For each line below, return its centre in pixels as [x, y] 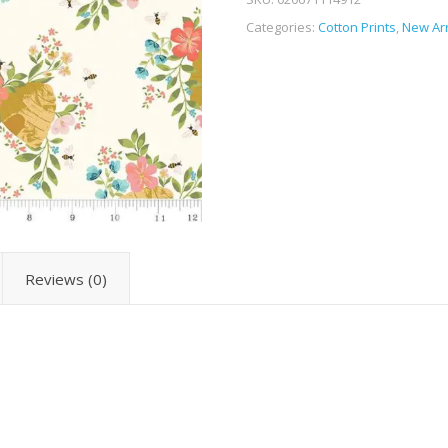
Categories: [281, 27]
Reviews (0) [66, 279]
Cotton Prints [356, 27]
